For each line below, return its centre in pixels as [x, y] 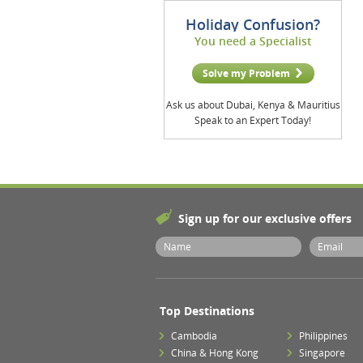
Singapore [322, 353]
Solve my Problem [246, 73]
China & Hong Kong [215, 353]
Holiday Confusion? [253, 24]
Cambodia [194, 336]
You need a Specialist [253, 41]
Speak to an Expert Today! [253, 120]
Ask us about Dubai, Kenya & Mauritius [253, 105]
